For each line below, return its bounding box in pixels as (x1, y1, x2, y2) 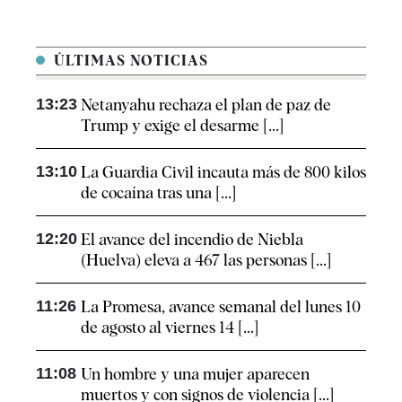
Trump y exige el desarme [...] (81, 115, 284, 135)
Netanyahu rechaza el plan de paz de (81, 94, 331, 114)
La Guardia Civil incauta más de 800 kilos (81, 162, 366, 181)
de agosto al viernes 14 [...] (81, 317, 258, 336)
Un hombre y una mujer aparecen (81, 363, 310, 383)
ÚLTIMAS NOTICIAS (49, 51, 208, 69)
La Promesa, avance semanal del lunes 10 (81, 296, 361, 316)
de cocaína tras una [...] (81, 182, 236, 202)
